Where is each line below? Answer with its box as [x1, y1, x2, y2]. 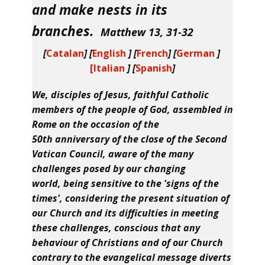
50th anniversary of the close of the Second [32, 132, 227, 146]
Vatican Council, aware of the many [32, 147, 193, 160]
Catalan [46, 47, 84, 60]
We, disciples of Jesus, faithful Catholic [32, 88, 209, 101]
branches [32, 22, 90, 40]
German [176, 47, 215, 60]
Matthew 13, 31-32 [101, 25, 193, 39]
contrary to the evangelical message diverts [32, 251, 231, 264]
